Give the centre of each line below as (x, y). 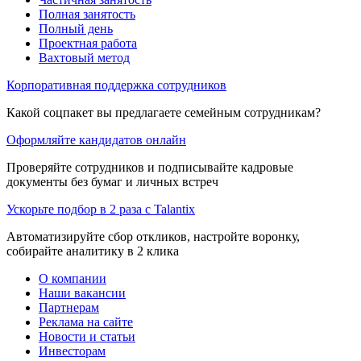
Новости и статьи (87, 336)
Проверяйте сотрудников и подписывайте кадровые (150, 167)
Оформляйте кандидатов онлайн (96, 139)
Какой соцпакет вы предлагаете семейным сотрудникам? (164, 112)
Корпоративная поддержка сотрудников (116, 85)
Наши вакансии (82, 293)
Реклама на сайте (86, 322)
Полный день (76, 28)
